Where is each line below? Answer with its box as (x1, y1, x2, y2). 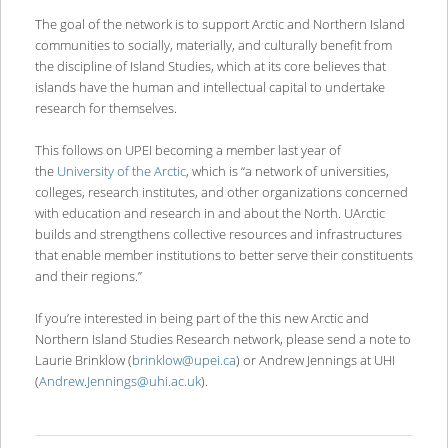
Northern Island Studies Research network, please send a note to (34, 330, 411, 349)
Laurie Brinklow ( (34, 351, 132, 370)
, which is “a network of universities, (185, 162, 389, 181)
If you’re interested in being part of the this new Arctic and (34, 309, 369, 328)
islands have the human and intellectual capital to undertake (34, 78, 385, 97)
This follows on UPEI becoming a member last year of (34, 141, 341, 160)
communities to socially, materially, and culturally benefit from (34, 36, 392, 55)
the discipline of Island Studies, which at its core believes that (34, 57, 386, 76)
